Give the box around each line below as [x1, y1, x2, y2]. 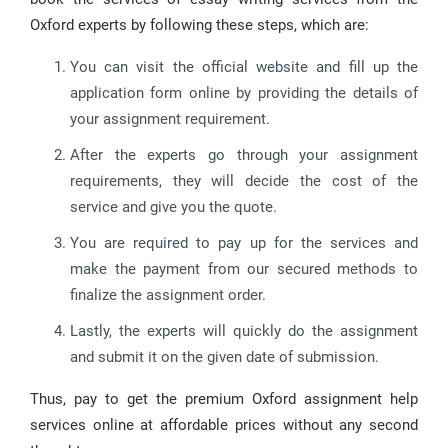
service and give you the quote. [70, 198, 277, 216]
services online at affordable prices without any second [30, 416, 418, 434]
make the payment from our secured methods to [70, 260, 418, 278]
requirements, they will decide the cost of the [70, 172, 418, 190]
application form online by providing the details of [70, 84, 418, 102]
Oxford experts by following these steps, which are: [30, 16, 369, 34]
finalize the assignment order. [70, 286, 266, 304]
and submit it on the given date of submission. [70, 348, 379, 366]
